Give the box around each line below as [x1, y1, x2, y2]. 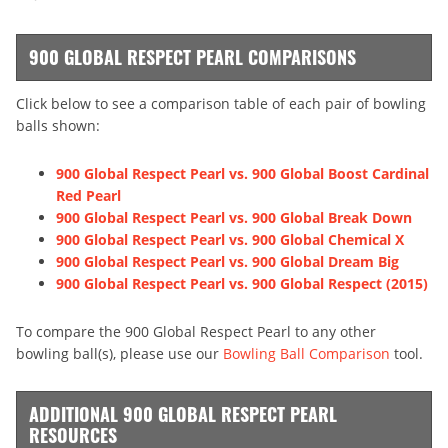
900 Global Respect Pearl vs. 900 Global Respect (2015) [56, 273, 428, 293]
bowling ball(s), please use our [16, 343, 223, 363]
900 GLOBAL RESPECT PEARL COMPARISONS [29, 43, 356, 70]
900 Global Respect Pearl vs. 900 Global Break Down [56, 207, 412, 227]
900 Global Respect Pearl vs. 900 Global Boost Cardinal [56, 163, 429, 183]
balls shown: [16, 115, 100, 135]
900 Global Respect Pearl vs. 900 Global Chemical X [56, 229, 404, 249]
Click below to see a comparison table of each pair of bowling [16, 93, 426, 113]
